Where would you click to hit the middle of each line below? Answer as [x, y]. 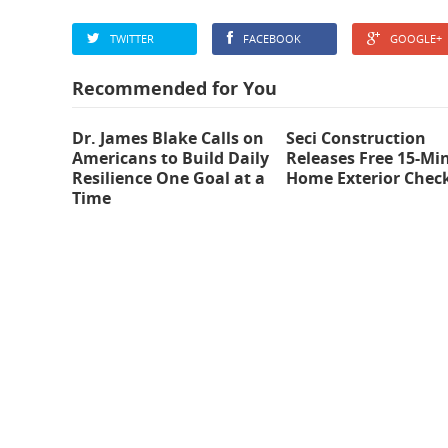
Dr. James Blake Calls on [168, 138]
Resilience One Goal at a [168, 178]
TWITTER [132, 38]
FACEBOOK [272, 38]
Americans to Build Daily [170, 158]
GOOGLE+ [416, 38]
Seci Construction [356, 138]
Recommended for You [174, 88]
